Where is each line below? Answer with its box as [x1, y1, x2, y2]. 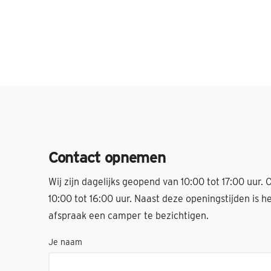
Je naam [48, 237, 82, 247]
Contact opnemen [48, 148, 166, 166]
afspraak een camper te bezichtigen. [48, 210, 209, 221]
